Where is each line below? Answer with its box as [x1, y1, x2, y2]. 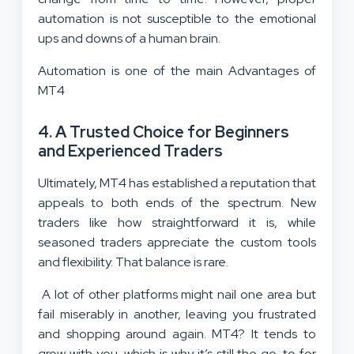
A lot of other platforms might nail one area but [38, 285, 316, 303]
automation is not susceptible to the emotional [38, 9, 316, 27]
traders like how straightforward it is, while [38, 213, 316, 231]
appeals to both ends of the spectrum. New [38, 194, 316, 211]
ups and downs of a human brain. [38, 29, 220, 47]
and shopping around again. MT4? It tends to [38, 325, 316, 342]
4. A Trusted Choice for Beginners [38, 121, 289, 142]
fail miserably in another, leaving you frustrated [38, 305, 316, 322]
